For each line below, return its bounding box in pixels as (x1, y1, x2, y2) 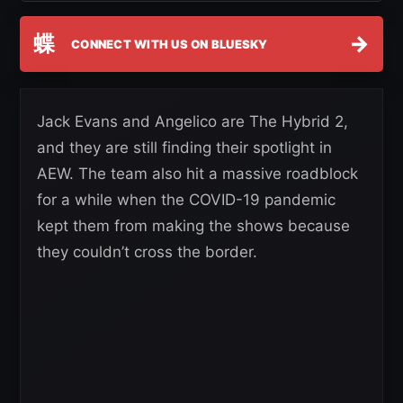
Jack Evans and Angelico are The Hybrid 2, (37, 112, 348, 131)
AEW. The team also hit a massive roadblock (37, 165, 358, 184)
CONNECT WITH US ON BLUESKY (71, 36, 268, 51)
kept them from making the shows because (37, 217, 350, 236)
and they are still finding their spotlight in (37, 139, 332, 157)
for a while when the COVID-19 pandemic (37, 191, 336, 210)
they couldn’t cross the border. (37, 243, 257, 262)
